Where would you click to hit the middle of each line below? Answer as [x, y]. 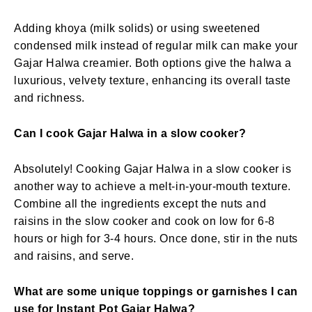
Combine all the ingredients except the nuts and [140, 203]
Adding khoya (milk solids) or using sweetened [138, 28]
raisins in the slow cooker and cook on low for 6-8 [145, 221]
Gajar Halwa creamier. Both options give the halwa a [153, 63]
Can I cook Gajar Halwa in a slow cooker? [130, 133]
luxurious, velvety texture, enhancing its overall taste [153, 80]
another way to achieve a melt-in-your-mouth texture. [153, 186]
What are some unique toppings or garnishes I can [156, 291]
